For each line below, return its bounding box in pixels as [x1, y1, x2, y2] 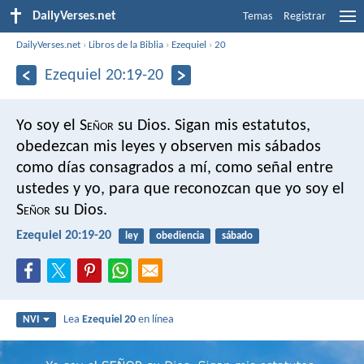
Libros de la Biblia [89, 39, 164, 50]
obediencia [155, 230, 204, 241]
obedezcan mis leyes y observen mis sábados [16, 138, 321, 155]
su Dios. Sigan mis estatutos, [114, 117, 310, 134]
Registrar [284, 11, 326, 23]
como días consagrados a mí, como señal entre [16, 159, 333, 176]
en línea [136, 314, 175, 327]
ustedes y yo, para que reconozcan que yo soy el [16, 180, 344, 197]
